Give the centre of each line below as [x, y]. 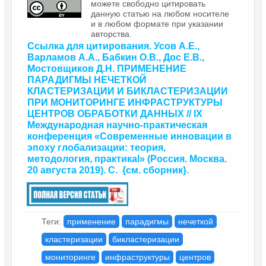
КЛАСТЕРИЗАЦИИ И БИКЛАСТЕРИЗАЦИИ [128, 91]
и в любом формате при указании [157, 23]
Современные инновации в [166, 136]
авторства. [111, 34]
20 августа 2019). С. [75, 170]
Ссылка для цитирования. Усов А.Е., [113, 46]
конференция [61, 136]
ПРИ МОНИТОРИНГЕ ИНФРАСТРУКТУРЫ [125, 102]
